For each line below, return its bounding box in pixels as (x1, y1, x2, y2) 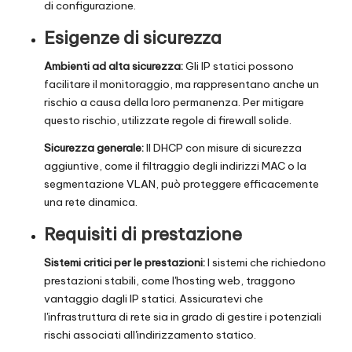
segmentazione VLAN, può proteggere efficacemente (44, 177, 319, 192)
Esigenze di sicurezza (44, 27, 222, 49)
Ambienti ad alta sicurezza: (44, 59, 183, 74)
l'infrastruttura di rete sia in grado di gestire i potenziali (44, 310, 321, 324)
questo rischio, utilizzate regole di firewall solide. (44, 113, 291, 128)
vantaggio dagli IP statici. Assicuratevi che (44, 291, 263, 306)
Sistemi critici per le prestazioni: (44, 255, 205, 270)
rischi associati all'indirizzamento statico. (44, 328, 256, 343)
